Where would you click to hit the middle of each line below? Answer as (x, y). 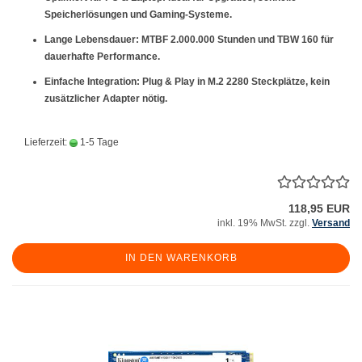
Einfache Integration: (92, 82)
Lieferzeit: (47, 142)
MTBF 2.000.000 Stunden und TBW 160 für (236, 40)
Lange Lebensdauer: (92, 40)
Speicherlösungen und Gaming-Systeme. (138, 15)
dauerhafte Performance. (102, 57)
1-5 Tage (98, 142)
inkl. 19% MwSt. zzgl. (265, 223)
